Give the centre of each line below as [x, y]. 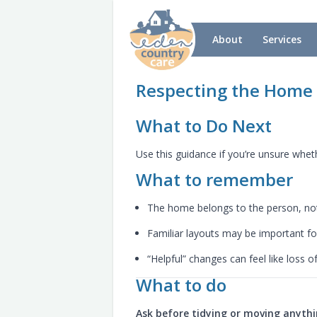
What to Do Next [204, 126]
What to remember [214, 179]
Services [282, 39]
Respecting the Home [224, 90]
